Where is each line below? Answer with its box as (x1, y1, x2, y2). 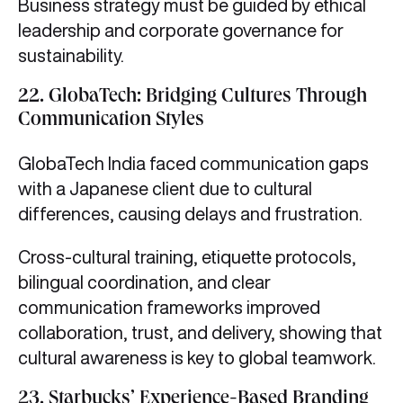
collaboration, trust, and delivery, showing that (18, 323, 382, 343)
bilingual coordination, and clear (18, 273, 271, 292)
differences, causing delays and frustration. (18, 204, 366, 224)
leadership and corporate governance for (18, 21, 344, 40)
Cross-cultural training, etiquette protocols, (18, 247, 356, 267)
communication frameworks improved (18, 298, 320, 318)
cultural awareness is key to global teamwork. (18, 348, 376, 368)
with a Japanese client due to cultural (18, 179, 312, 199)
